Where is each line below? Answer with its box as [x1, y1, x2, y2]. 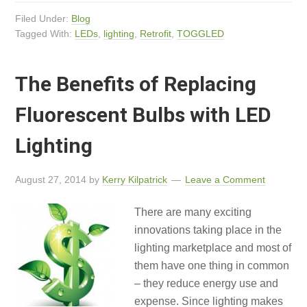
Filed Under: [15, 13, 72, 24]
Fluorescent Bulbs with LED [15, 103, 272, 127]
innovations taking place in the [134, 224, 282, 236]
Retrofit [140, 28, 172, 39]
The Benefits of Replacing [15, 72, 257, 96]
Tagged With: [15, 28, 75, 39]
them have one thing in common [134, 260, 290, 271]
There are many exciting [134, 206, 252, 218]
